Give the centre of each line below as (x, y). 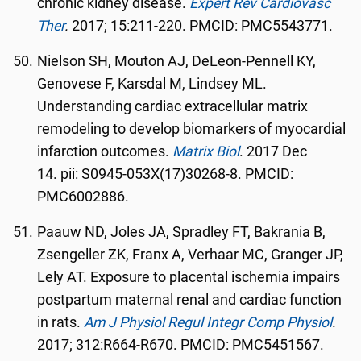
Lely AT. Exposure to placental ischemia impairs (189, 277)
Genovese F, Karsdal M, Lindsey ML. (152, 84)
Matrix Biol (206, 151)
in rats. (61, 322)
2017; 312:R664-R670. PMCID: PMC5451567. (181, 345)
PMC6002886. (83, 197)
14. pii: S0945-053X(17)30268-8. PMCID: (166, 174)
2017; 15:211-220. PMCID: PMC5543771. (201, 26)
